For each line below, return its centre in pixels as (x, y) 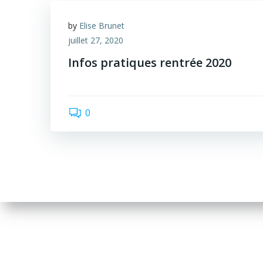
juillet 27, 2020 (96, 40)
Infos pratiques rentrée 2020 (150, 63)
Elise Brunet (102, 26)
